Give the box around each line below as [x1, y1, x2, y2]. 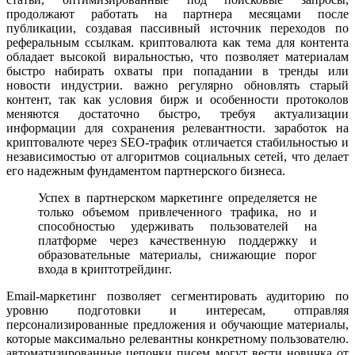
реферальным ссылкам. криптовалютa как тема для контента [6, 36, 349, 50]
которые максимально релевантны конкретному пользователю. [6, 332, 349, 346]
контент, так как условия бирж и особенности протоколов [6, 93, 349, 107]
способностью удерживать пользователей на [38, 219, 317, 234]
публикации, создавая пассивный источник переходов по [6, 21, 349, 36]
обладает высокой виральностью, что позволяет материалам [6, 50, 349, 64]
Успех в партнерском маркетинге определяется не [38, 191, 317, 205]
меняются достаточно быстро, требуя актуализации [6, 107, 349, 121]
